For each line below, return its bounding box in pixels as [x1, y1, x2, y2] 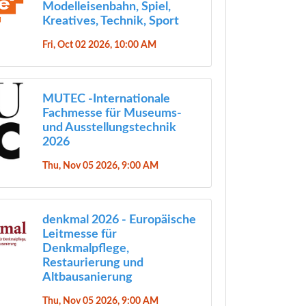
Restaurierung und [42, 256, 143, 269]
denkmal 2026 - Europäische [42, 213, 196, 226]
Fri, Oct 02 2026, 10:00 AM [42, 39, 156, 50]
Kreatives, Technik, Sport [42, 14, 179, 27]
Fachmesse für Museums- [42, 107, 182, 120]
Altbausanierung [42, 270, 133, 283]
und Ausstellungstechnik [42, 121, 176, 134]
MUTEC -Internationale [42, 92, 170, 105]
